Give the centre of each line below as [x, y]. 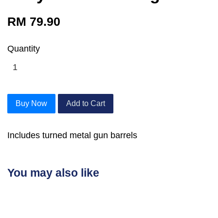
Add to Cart [86, 104]
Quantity [24, 49]
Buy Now [31, 104]
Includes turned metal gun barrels [72, 136]
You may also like [53, 173]
